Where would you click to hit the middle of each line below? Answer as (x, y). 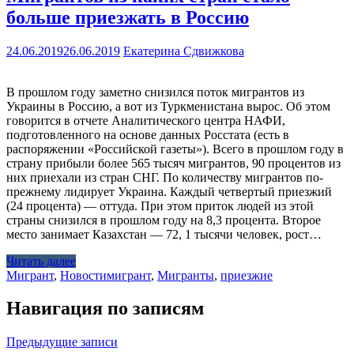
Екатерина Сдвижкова (184, 51)
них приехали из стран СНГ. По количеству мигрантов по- (165, 177)
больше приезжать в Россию (128, 17)
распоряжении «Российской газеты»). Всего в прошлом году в (175, 149)
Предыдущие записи (62, 342)
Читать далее (41, 261)
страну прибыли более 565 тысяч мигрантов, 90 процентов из (173, 163)
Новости (83, 275)
